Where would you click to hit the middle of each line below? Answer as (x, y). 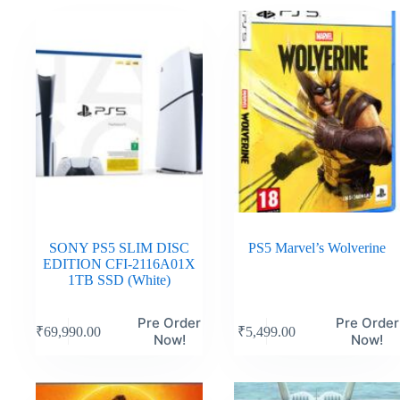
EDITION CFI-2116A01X (119, 264)
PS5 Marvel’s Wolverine (317, 248)
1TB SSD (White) (119, 280)
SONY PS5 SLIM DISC (119, 248)
